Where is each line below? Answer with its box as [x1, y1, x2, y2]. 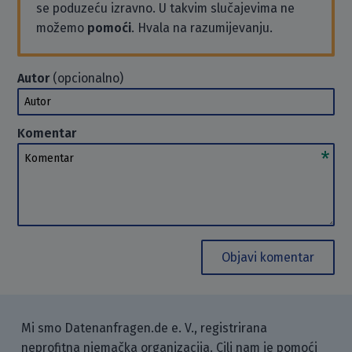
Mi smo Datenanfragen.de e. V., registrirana [21, 320, 268, 335]
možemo [36, 20, 88, 35]
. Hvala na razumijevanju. [131, 20, 273, 35]
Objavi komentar [221, 249, 314, 265]
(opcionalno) [49, 70, 124, 86]
